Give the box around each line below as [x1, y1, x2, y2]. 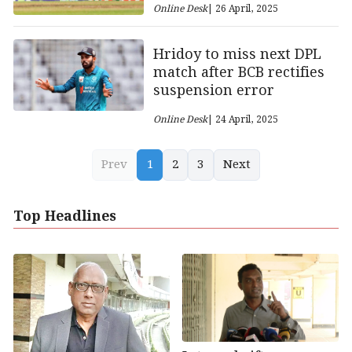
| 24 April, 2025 [207, 112, 278, 127]
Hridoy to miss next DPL [152, 42, 321, 66]
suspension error [152, 79, 274, 102]
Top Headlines [13, 205, 116, 228]
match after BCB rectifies [152, 60, 324, 84]
